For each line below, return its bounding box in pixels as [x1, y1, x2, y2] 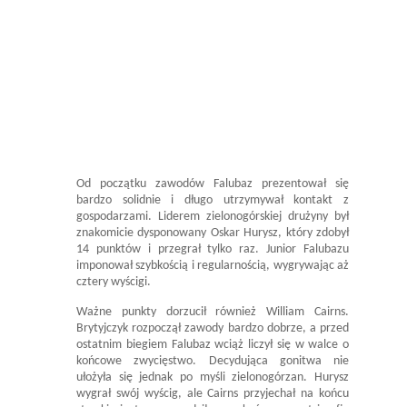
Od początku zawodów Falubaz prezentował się [76, 177, 349, 192]
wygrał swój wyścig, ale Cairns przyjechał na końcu [76, 387, 349, 402]
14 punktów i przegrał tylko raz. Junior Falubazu [76, 243, 349, 257]
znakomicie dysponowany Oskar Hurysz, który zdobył [76, 226, 349, 241]
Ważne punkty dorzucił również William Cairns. [76, 305, 349, 320]
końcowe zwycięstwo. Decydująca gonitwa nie [76, 354, 349, 369]
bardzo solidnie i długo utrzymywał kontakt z [76, 194, 349, 208]
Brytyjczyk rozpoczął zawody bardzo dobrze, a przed [76, 322, 349, 336]
